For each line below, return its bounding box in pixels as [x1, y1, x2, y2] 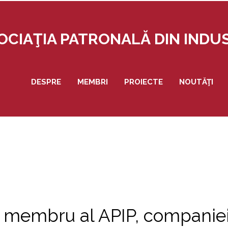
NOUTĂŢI [179, 77, 214, 87]
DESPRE [31, 77, 62, 87]
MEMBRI [77, 77, 108, 87]
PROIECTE [124, 77, 163, 87]
